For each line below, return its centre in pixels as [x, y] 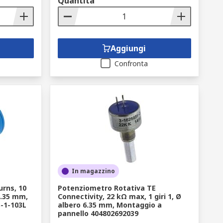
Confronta [131, 63]
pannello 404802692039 [98, 213]
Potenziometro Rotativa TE [107, 188]
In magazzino [93, 171]
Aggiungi [128, 48]
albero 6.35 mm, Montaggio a [110, 205]
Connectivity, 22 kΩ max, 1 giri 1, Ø [119, 196]
